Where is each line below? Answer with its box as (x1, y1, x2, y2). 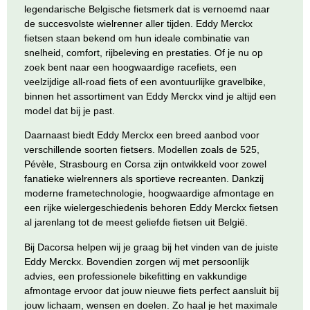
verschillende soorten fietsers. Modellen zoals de (24, 144, 240, 156)
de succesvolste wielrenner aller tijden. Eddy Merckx (24, 17, 253, 29)
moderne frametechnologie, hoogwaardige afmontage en (24, 188, 274, 199)
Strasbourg (60, 158, 108, 170)
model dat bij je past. (24, 104, 115, 116)
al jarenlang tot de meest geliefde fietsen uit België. (24, 217, 248, 228)
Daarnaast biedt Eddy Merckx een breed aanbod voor (24, 129, 259, 141)
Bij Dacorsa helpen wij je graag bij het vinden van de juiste (24, 241, 278, 253)
